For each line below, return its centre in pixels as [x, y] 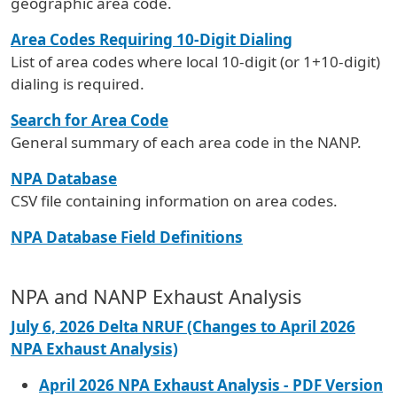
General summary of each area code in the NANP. [186, 142]
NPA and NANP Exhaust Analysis [156, 296]
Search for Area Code [90, 120]
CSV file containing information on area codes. [174, 200]
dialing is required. [78, 83]
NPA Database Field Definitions [127, 237]
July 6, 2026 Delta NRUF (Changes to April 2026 [183, 326]
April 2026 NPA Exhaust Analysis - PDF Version [211, 385]
